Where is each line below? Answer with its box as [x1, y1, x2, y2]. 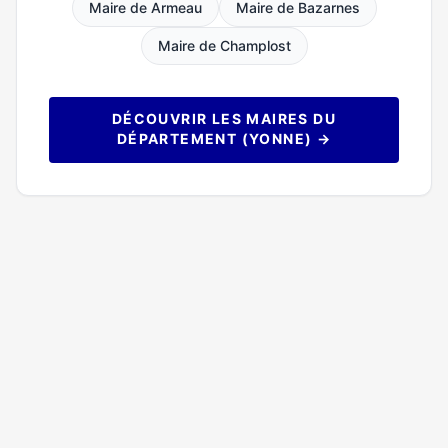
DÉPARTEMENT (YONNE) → [116, 130, 332, 147]
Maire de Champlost [157, 37, 291, 54]
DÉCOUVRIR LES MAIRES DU [111, 110, 337, 127]
